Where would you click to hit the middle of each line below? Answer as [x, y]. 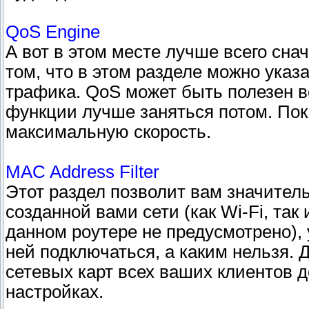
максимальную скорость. [108, 132]
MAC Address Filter [82, 172]
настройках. [54, 292]
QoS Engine [53, 32]
